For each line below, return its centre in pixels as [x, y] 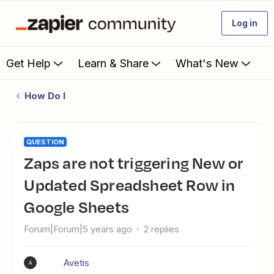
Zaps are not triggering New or [29, 163]
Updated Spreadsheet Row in [130, 185]
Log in [245, 23]
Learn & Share [113, 63]
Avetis [77, 263]
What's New [207, 63]
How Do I [45, 96]
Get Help [28, 63]
